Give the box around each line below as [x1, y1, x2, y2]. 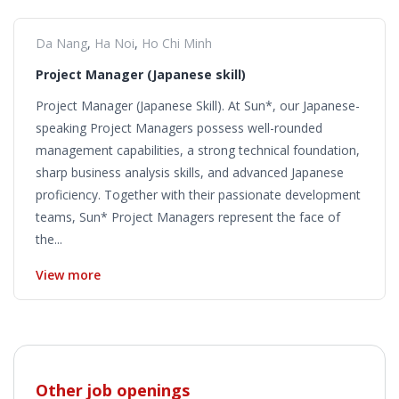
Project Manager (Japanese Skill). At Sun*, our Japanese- [36, 96, 360, 114]
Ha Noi [94, 34, 134, 52]
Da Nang [36, 34, 87, 52]
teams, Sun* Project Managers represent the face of [36, 208, 340, 225]
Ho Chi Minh [142, 34, 212, 52]
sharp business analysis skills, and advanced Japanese [36, 163, 344, 181]
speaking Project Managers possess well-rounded [36, 118, 322, 136]
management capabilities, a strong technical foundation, [36, 141, 360, 159]
